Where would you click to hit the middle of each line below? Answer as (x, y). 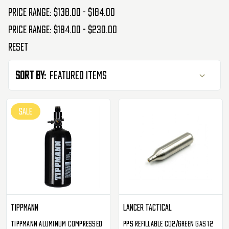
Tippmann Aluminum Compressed (56, 224)
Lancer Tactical (147, 207)
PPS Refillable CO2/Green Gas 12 (168, 224)
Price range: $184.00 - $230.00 (63, 29)
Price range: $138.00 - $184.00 (62, 12)
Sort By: (30, 75)
